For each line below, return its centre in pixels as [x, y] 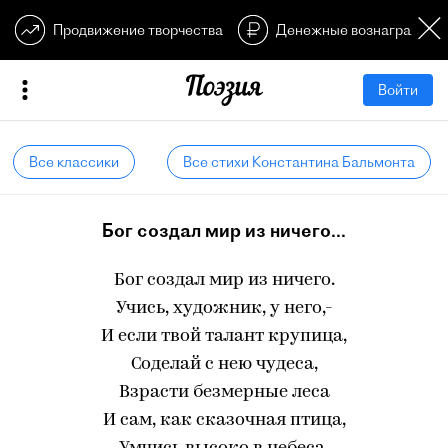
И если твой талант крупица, [224, 336]
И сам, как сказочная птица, [224, 420]
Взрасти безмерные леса [224, 392]
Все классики [74, 162]
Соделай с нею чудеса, [224, 364]
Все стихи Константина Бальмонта [298, 162]
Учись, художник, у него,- [224, 308]
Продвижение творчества [138, 30]
